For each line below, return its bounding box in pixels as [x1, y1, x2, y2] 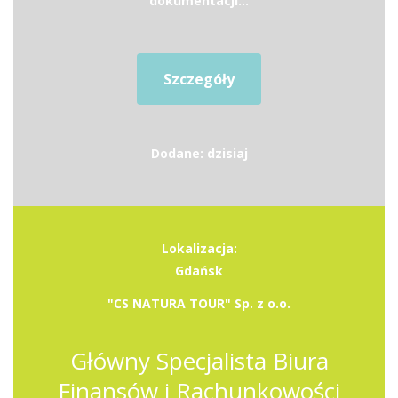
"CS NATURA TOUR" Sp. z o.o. [107, 295, 291, 312]
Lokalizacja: [161, 240, 237, 257]
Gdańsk [175, 262, 223, 279]
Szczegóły [163, 69, 235, 89]
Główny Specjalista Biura [69, 345, 329, 377]
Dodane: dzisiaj [150, 145, 248, 162]
